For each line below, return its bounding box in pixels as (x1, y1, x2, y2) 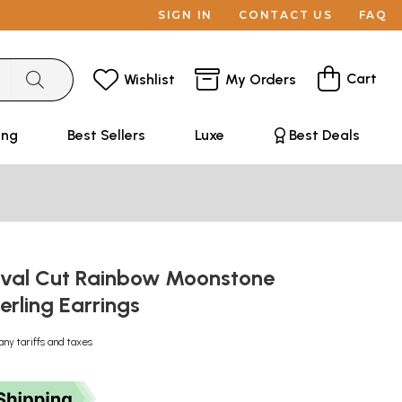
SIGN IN (157, 8, 214, 22)
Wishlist (124, 70, 175, 88)
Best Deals (288, 127, 360, 144)
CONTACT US (239, 8, 333, 22)
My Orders (225, 70, 296, 88)
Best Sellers (66, 127, 145, 144)
